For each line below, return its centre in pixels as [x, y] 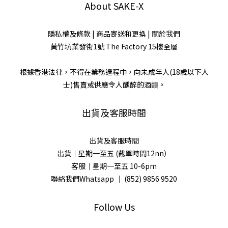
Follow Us [114, 206]
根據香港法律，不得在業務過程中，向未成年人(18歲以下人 [114, 72]
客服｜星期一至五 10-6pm [114, 166]
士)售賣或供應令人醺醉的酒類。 [114, 84]
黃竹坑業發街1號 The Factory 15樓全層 [114, 46]
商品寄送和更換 [121, 33]
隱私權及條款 [69, 33]
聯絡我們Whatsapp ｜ [88, 178]
